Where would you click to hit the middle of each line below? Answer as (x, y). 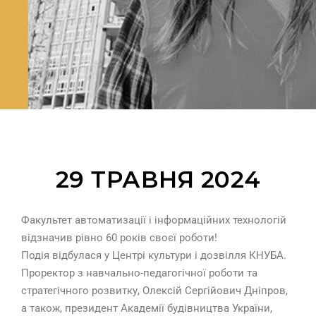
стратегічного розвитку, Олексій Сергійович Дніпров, (154, 291)
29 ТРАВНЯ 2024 (158, 180)
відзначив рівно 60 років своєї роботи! (119, 238)
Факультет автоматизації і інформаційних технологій (154, 220)
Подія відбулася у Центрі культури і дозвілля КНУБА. (154, 256)
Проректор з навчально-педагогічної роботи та (139, 273)
